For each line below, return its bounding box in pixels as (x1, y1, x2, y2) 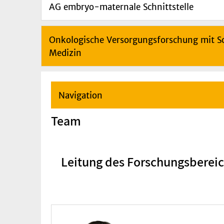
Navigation (58, 89, 102, 101)
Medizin (49, 47, 81, 58)
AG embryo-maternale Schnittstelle (49, 1, 193, 12)
